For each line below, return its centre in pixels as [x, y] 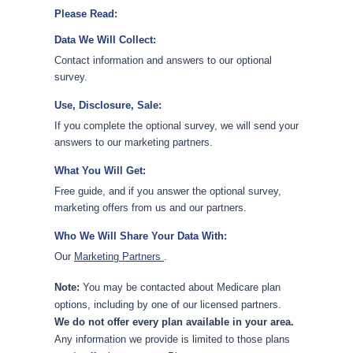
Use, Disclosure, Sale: [108, 105]
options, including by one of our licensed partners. [168, 305]
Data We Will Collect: [105, 40]
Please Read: [86, 14]
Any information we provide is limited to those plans [172, 339]
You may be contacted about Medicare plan [180, 287]
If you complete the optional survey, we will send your [176, 126]
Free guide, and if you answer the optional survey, [168, 191]
